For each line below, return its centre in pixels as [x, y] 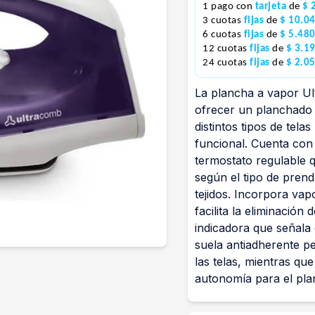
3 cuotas [223, 21]
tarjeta [272, 7]
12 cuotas [226, 49]
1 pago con [229, 7]
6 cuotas [223, 35]
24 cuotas [226, 63]
